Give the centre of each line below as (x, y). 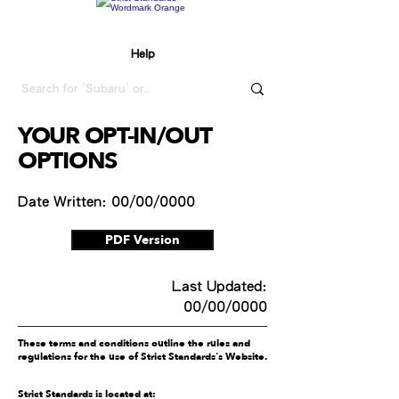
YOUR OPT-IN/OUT (114, 136)
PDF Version (142, 240)
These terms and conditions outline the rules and (134, 343)
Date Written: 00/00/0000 (110, 201)
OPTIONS (67, 161)
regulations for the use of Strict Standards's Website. (142, 357)
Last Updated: (220, 286)
